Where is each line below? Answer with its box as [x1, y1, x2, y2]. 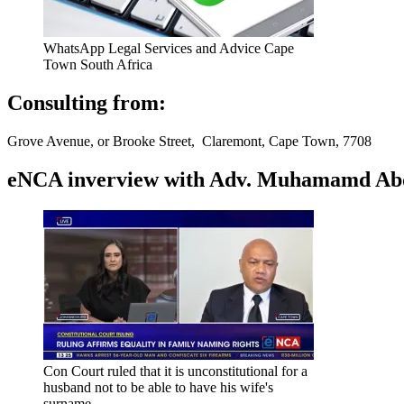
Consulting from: [7, 90, 166, 115]
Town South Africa [43, 57, 152, 73]
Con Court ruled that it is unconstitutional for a [43, 363, 308, 379]
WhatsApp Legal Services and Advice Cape [43, 41, 294, 57]
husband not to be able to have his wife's [43, 379, 273, 395]
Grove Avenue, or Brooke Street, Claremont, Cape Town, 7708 [7, 133, 372, 149]
